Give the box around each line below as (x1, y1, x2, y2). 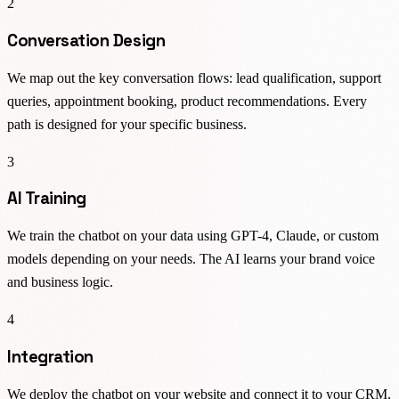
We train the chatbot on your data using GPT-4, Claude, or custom (7, 228, 379, 244)
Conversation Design (7, 30, 166, 52)
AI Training (7, 188, 86, 209)
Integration (7, 346, 94, 367)
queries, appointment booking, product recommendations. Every (7, 93, 367, 109)
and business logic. (7, 274, 113, 290)
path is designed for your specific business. (7, 116, 247, 132)
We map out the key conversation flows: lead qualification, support (7, 69, 381, 85)
